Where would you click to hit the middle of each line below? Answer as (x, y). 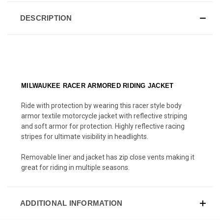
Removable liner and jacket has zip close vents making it (108, 157)
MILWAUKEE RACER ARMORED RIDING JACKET (97, 85)
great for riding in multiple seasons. (75, 167)
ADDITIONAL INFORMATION (71, 203)
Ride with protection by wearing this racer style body (101, 105)
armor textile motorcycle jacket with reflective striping (104, 116)
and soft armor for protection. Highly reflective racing (103, 126)
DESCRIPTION (46, 18)
